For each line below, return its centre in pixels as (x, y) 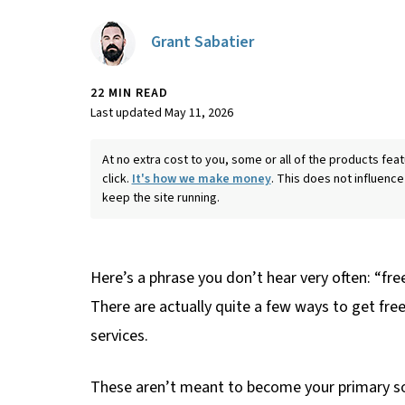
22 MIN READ (129, 93)
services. (119, 336)
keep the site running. (160, 198)
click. (117, 179)
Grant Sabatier (202, 42)
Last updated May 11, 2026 (162, 113)
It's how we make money (201, 179)
